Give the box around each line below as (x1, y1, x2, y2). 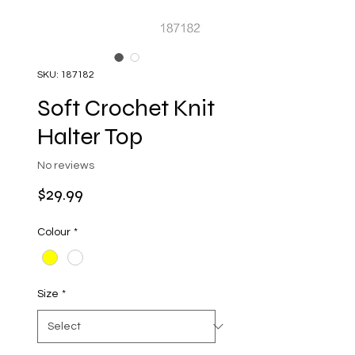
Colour (37, 226, 71, 238)
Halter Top (37, 121, 143, 151)
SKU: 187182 (37, 69, 94, 80)
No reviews (37, 160, 94, 172)
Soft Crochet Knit (37, 93, 215, 122)
